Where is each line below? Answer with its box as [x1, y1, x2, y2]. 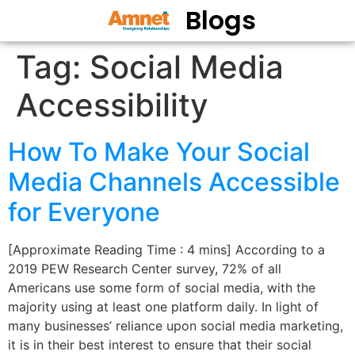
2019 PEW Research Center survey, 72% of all [8, 261, 281, 277]
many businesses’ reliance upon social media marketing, [8, 318, 343, 334]
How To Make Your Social [8, 136, 310, 167]
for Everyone [8, 197, 160, 227]
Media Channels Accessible [8, 166, 340, 197]
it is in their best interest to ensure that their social [8, 337, 311, 353]
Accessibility [16, 86, 208, 124]
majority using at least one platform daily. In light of [8, 299, 319, 315]
